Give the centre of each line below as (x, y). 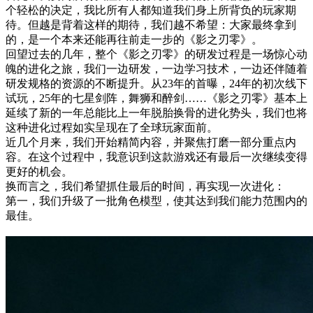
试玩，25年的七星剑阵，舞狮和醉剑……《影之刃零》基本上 (156, 98)
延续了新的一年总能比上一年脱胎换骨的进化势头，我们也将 (156, 112)
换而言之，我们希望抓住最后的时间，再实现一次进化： (145, 186)
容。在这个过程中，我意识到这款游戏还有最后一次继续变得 (156, 156)
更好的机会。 (39, 171)
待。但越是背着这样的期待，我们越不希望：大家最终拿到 (151, 24)
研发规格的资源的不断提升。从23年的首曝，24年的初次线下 (156, 83)
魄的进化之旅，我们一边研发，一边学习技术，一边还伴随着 (156, 68)
